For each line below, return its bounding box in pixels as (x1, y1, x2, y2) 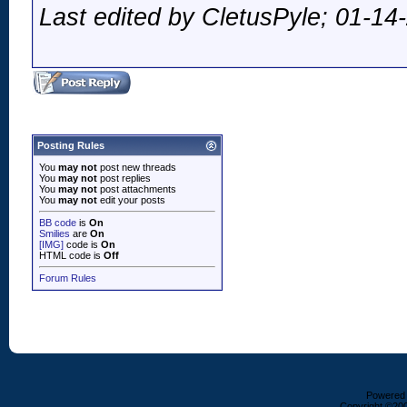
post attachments (97, 184, 176, 194)
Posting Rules (37, 140, 104, 151)
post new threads (97, 162, 176, 173)
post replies (97, 173, 151, 184)
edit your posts (97, 194, 165, 205)
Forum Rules (39, 273, 96, 283)
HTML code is (39, 250, 104, 261)
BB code (39, 217, 76, 228)
